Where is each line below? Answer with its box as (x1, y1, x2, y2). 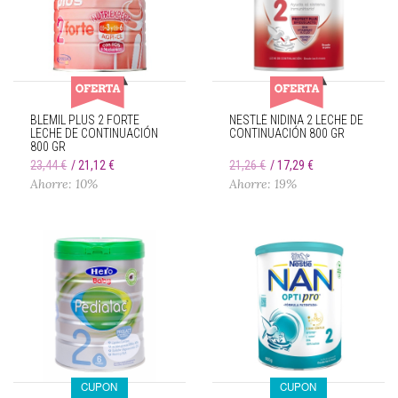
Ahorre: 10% (30, 175, 99, 192)
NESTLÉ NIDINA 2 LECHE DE (229, 112, 364, 127)
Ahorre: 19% (229, 175, 298, 192)
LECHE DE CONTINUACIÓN (30, 125, 159, 140)
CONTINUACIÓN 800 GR (229, 125, 346, 140)
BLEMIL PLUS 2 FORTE (30, 112, 140, 127)
